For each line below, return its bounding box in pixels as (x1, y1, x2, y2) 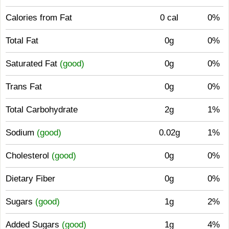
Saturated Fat (6, 59, 60, 68)
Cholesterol (6, 151, 52, 161)
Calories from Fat (6, 13, 72, 22)
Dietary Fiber (6, 174, 55, 184)
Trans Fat (6, 82, 42, 91)
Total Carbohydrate (6, 105, 78, 114)
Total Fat (6, 36, 38, 45)
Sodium (6, 128, 37, 138)
